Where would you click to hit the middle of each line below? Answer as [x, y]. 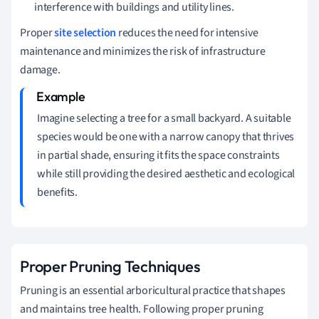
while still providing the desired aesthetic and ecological [166, 173]
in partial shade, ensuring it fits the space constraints [158, 155]
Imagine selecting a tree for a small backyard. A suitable [164, 118]
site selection [85, 32]
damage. [40, 69]
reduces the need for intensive [187, 32]
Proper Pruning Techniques [110, 266]
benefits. [58, 192]
